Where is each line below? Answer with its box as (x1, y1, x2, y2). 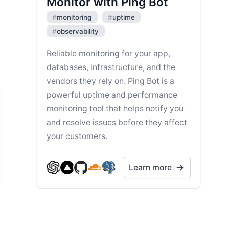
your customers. (47, 131, 107, 141)
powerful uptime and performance (47, 89, 177, 100)
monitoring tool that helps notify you (47, 103, 184, 113)
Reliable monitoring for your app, (47, 48, 170, 58)
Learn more (129, 162, 172, 172)
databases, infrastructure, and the (47, 62, 175, 72)
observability (57, 27, 99, 35)
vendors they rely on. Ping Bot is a (47, 76, 174, 86)
